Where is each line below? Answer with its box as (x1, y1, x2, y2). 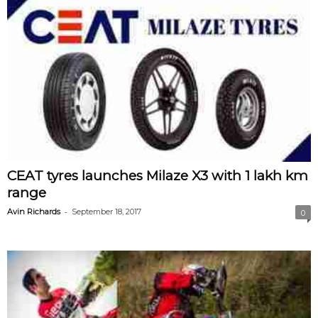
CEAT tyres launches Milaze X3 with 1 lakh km (7, 168, 308, 185)
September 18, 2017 (72, 207, 141, 217)
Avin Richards (7, 207, 60, 217)
